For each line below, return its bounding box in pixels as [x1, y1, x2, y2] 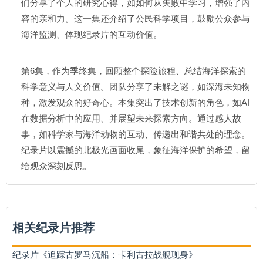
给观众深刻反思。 [21, 161, 92, 171]
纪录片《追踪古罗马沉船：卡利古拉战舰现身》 [12, 249, 197, 259]
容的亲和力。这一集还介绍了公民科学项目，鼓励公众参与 [21, 14, 250, 23]
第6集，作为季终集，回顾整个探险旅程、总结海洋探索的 [21, 66, 246, 76]
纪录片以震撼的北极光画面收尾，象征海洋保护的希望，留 [21, 145, 250, 155]
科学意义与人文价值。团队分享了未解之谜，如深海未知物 [21, 82, 250, 92]
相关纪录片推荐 [12, 221, 95, 234]
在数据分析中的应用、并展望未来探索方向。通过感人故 [21, 113, 241, 123]
